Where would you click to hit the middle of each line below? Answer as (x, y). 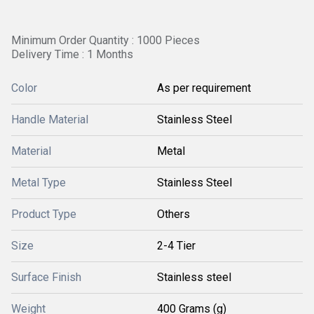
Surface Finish (46, 277)
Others (173, 214)
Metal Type (39, 183)
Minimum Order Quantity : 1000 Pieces (105, 40)
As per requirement (204, 88)
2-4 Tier (176, 246)
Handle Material (50, 120)
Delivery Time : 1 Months (72, 54)
